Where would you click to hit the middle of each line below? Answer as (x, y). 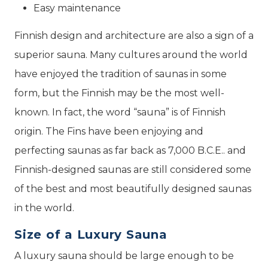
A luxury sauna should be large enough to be (124, 256)
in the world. (44, 208)
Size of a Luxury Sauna (91, 234)
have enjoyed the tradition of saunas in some (121, 74)
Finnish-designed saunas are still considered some (133, 170)
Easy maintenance (77, 8)
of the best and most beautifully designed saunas (133, 189)
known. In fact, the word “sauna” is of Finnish (120, 112)
